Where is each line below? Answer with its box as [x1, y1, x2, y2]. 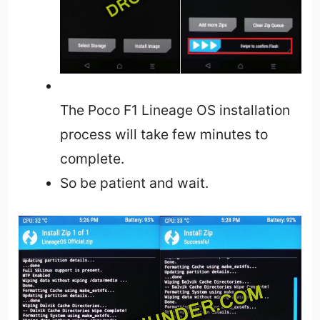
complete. [59, 150, 124, 168]
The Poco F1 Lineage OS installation [59, 101, 290, 119]
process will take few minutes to [59, 126, 268, 144]
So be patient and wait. [59, 174, 209, 192]
